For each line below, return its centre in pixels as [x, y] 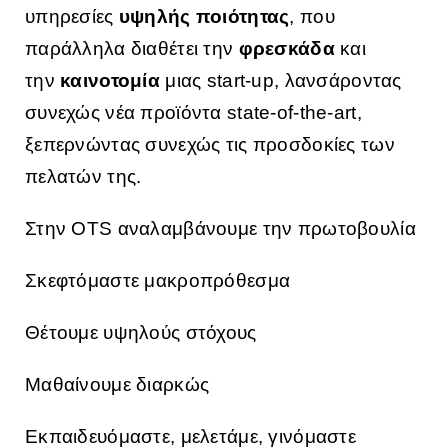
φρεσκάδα [289, 49]
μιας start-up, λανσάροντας [283, 81]
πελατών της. [83, 177]
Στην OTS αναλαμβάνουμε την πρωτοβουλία [220, 229]
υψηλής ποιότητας [204, 17]
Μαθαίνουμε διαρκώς [117, 385]
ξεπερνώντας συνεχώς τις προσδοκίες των [210, 145]
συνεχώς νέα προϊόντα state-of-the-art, [193, 113]
